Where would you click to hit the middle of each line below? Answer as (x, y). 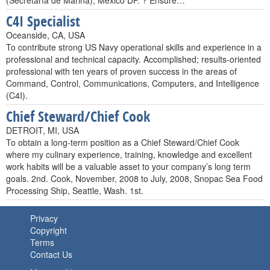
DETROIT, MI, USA (42, 130)
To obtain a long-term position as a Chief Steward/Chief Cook (123, 142)
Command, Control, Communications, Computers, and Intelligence (133, 83)
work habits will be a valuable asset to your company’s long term (128, 166)
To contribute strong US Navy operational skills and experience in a (134, 47)
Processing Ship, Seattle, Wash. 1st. (75, 190)
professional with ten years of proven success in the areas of (121, 71)
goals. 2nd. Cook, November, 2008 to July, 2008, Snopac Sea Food (134, 178)
